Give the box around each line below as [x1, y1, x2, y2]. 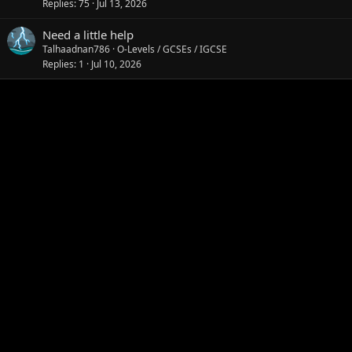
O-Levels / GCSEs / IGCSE [117, 42, 227, 56]
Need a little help [42, 26, 134, 42]
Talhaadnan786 [42, 42, 110, 56]
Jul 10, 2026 [91, 57, 141, 71]
